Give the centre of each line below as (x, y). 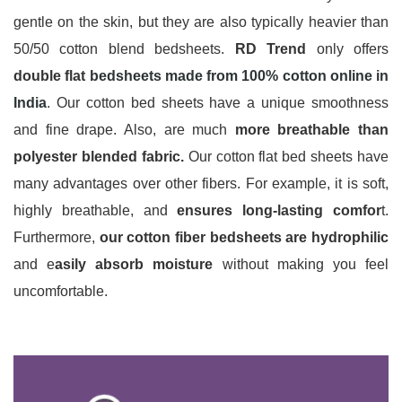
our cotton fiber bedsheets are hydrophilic (244, 238)
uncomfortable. (61, 292)
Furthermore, (57, 238)
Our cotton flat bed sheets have (286, 157)
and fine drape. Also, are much (124, 130)
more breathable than (311, 130)
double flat (52, 76)
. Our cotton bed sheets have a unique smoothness (218, 103)
